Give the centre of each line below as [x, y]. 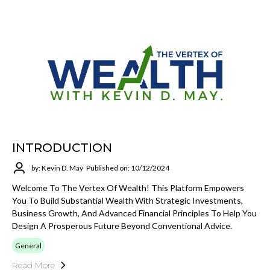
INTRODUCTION [62, 147]
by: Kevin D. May [57, 168]
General [28, 245]
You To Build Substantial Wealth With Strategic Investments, [127, 200]
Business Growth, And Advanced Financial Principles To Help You [134, 213]
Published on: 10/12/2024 [128, 168]
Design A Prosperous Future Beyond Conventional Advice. [122, 225]
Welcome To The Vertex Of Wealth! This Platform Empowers [128, 187]
